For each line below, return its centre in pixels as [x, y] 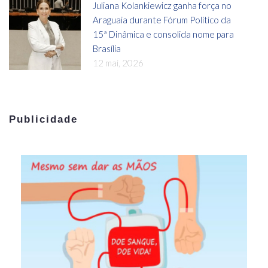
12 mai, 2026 [118, 63]
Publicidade [44, 119]
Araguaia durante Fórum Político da [162, 19]
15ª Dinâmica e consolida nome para [163, 34]
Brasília [107, 48]
